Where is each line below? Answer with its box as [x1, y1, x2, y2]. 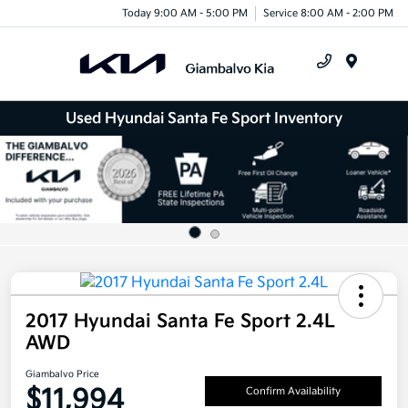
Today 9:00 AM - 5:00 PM [122, 6, 248, 19]
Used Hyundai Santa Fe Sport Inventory [66, 109, 342, 127]
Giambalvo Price [25, 368, 99, 380]
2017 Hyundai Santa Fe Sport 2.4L [25, 310, 335, 332]
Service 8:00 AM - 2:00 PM [263, 6, 393, 19]
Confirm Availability [246, 385, 341, 398]
